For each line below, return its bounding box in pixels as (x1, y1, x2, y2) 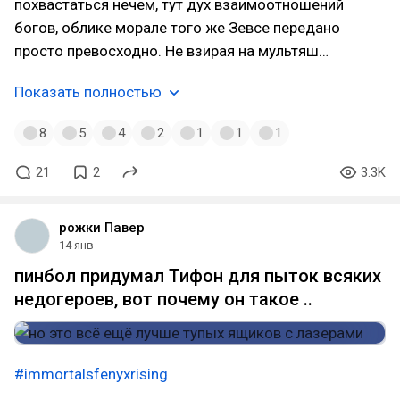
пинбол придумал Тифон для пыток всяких (14, 265, 381, 287)
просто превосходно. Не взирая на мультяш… (14, 42, 329, 60)
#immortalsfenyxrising (14, 365, 168, 383)
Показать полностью (14, 83, 162, 101)
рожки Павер (59, 220, 145, 236)
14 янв (59, 238, 94, 252)
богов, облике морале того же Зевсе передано (14, 19, 340, 37)
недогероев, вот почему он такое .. (14, 288, 312, 310)
